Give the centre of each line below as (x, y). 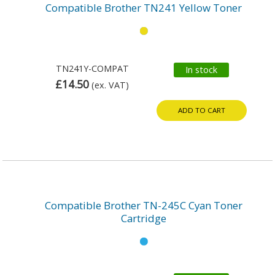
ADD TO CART (201, 110)
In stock (202, 69)
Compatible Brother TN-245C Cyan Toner (144, 205)
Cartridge (144, 218)
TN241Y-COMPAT (92, 68)
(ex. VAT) (110, 85)
